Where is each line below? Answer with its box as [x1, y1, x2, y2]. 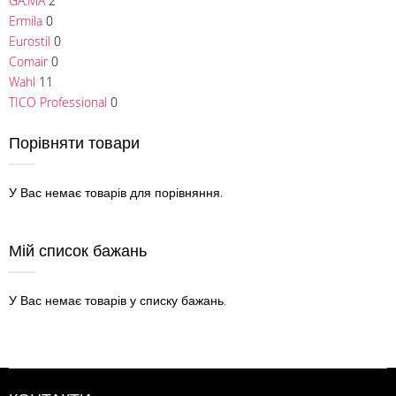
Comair [9, 52, 48, 70]
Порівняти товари [9, 131, 140, 153]
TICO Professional [9, 93, 107, 110]
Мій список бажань [9, 239, 147, 261]
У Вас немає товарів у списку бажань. [9, 291, 226, 308]
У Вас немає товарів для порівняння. [9, 183, 223, 201]
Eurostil [9, 32, 50, 49]
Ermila [9, 11, 42, 29]
